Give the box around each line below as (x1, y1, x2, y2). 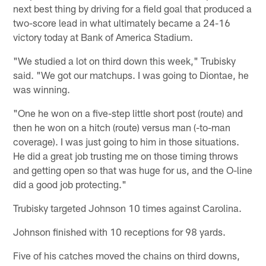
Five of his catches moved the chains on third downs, (13, 249, 240, 262)
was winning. (13, 83, 71, 96)
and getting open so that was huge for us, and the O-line (13, 164, 253, 176)
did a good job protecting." (13, 178, 127, 191)
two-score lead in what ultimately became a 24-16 (13, 17, 231, 29)
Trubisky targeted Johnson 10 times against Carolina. (13, 202, 242, 214)
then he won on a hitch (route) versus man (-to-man (13, 121, 231, 134)
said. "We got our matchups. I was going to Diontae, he (13, 69, 249, 81)
